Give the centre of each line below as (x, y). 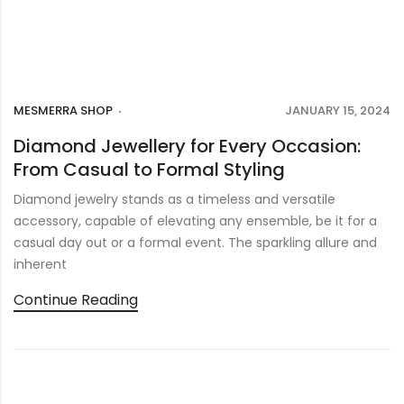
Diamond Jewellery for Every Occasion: (187, 146)
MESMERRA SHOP (63, 110)
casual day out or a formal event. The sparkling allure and (195, 242)
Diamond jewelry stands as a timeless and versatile (174, 199)
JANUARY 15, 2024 (338, 110)
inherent (40, 264)
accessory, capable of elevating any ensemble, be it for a (195, 220)
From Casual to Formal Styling (149, 169)
